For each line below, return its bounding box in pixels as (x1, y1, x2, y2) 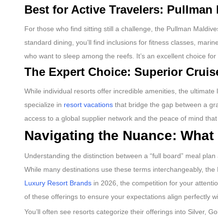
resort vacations (64, 100, 113, 109)
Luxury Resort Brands (24, 179, 91, 187)
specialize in (24, 100, 64, 109)
